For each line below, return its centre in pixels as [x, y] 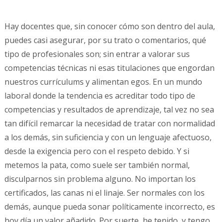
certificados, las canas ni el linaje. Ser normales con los [104, 193]
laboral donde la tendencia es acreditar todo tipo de [100, 96]
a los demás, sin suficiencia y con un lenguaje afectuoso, [108, 138]
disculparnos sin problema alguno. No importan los [100, 179]
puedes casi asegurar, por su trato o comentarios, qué [105, 40]
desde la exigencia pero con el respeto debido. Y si [97, 151]
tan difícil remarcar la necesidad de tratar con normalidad [110, 124]
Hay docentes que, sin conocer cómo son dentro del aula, [110, 27]
